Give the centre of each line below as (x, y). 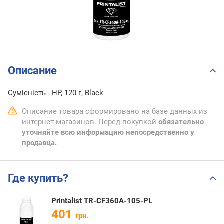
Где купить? (38, 178)
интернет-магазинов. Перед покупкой (90, 122)
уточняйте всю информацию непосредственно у (108, 133)
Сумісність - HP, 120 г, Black (56, 93)
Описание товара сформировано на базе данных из (115, 112)
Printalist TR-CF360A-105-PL (102, 201)
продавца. (39, 143)
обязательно (181, 122)
